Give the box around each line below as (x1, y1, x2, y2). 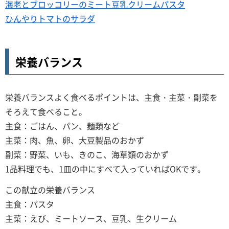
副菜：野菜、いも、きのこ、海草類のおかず (5, 148, 169, 161)
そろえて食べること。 (5, 105, 87, 118)
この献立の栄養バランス (5, 184, 95, 196)
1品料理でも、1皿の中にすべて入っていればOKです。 (5, 163, 205, 175)
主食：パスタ (5, 198, 54, 211)
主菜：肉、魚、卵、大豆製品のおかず (5, 134, 144, 147)
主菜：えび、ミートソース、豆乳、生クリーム (5, 212, 177, 225)
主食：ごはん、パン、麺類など (5, 120, 120, 132)
